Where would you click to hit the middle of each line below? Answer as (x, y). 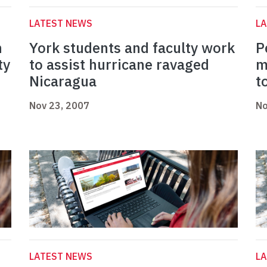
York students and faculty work (132, 48)
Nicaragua (63, 81)
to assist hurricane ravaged (119, 65)
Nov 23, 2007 (59, 106)
